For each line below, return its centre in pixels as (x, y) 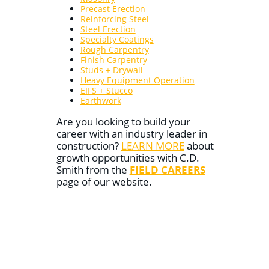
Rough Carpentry (114, 50)
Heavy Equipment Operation (137, 80)
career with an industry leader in (131, 133)
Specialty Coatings (117, 40)
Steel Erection (108, 29)
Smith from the (93, 169)
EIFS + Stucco (106, 91)
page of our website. (104, 181)
